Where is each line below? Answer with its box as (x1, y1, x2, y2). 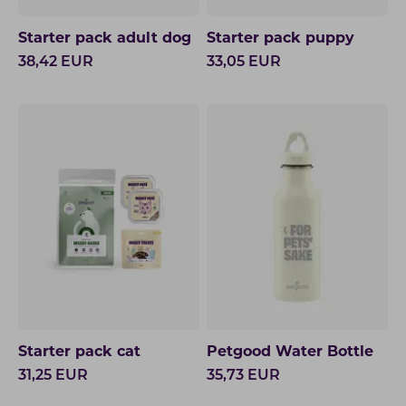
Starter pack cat (18, 345, 140, 360)
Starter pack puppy (207, 32, 354, 46)
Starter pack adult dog (18, 32, 191, 46)
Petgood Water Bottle (207, 345, 373, 360)
